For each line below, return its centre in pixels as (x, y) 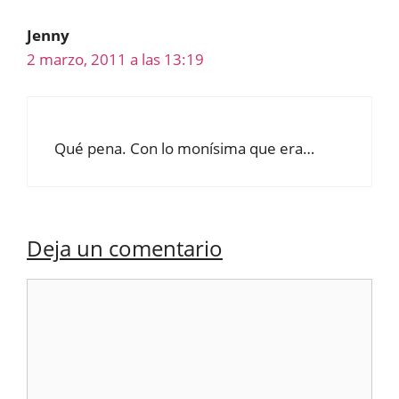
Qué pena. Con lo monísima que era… (184, 148)
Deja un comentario (125, 248)
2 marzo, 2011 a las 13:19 (115, 60)
